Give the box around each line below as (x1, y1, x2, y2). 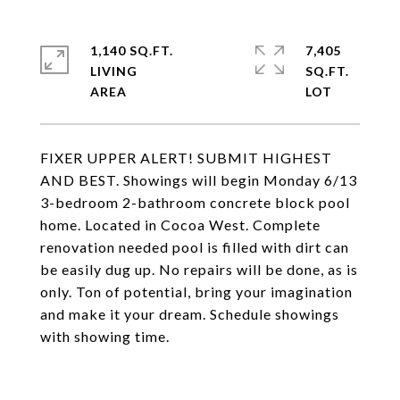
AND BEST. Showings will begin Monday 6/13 (40, 171, 357, 188)
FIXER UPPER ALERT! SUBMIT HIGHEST (40, 149, 332, 166)
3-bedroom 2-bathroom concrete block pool (40, 194, 350, 211)
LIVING (90, 63, 137, 79)
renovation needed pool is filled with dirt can (40, 238, 349, 255)
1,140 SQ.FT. (90, 43, 173, 58)
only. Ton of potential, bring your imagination (40, 283, 353, 300)
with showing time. (40, 328, 170, 345)
